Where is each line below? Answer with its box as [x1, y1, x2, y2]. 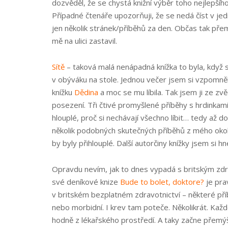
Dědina [74, 87, 98, 97]
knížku [52, 87, 74, 97]
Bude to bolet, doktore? [120, 177, 204, 187]
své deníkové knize [52, 177, 120, 187]
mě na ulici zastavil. [52, 36, 117, 46]
